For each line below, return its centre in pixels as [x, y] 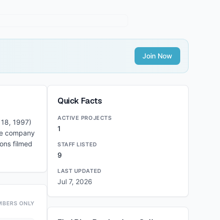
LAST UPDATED [80, 171]
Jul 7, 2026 [75, 181]
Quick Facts [80, 101]
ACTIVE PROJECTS [85, 118]
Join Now [157, 56]
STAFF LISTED [77, 144]
